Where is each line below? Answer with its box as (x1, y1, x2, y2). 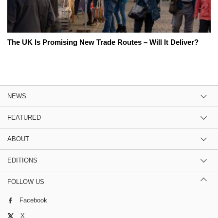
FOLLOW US (7, 178, 44, 185)
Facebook (19, 196, 47, 204)
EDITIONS (7, 156, 37, 164)
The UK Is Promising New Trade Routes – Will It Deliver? (7, 37, 199, 46)
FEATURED (7, 113, 41, 121)
